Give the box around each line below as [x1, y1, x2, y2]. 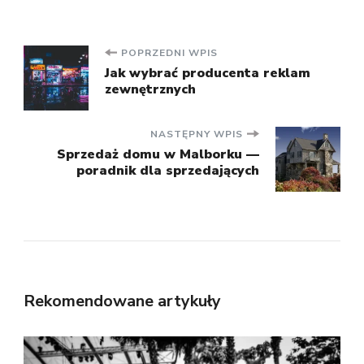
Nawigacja [23, 42, 172, 86]
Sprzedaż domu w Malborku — [57, 145, 259, 163]
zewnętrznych [105, 80, 196, 98]
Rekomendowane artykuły [24, 289, 221, 312]
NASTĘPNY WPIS [150, 127, 243, 141]
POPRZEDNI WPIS [121, 45, 218, 59]
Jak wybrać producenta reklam [105, 63, 310, 82]
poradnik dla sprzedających [76, 161, 259, 180]
